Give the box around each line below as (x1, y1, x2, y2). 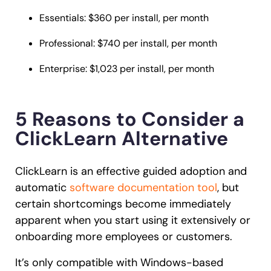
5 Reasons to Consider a (15, 106, 244, 132)
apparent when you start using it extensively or (15, 212, 250, 227)
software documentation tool (70, 180, 217, 195)
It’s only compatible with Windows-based (15, 255, 223, 270)
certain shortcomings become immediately (15, 196, 231, 211)
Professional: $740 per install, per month (39, 36, 217, 50)
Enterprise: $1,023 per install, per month (39, 62, 214, 75)
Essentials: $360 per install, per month (39, 11, 209, 24)
